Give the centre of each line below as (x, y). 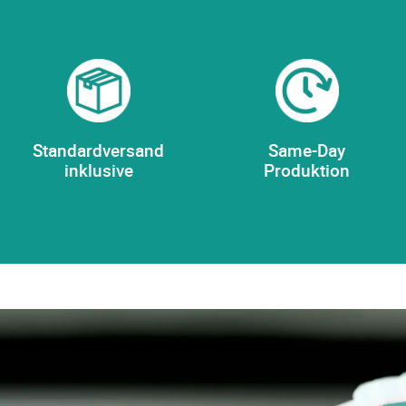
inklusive (98, 170)
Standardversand (99, 150)
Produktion (307, 170)
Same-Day (307, 150)
